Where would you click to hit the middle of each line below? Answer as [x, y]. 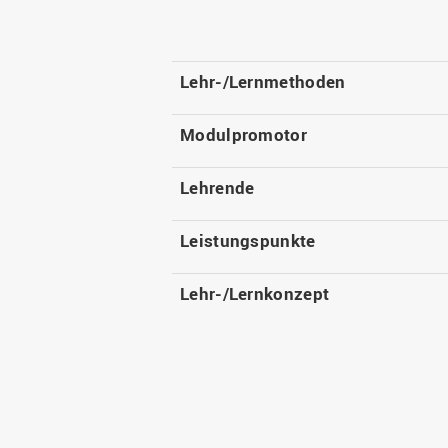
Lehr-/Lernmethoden [263, 82]
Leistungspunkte [248, 241]
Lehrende [217, 188]
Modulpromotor [243, 135]
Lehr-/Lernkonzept [255, 294]
